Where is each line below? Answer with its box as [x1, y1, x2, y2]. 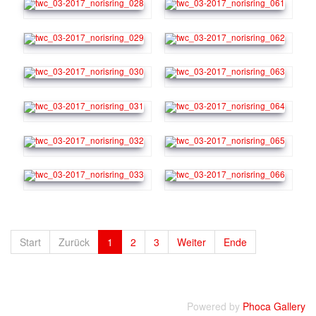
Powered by [187, 298, 243, 313]
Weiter [177, 234, 206, 249]
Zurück [59, 234, 90, 249]
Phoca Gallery [243, 298, 305, 313]
